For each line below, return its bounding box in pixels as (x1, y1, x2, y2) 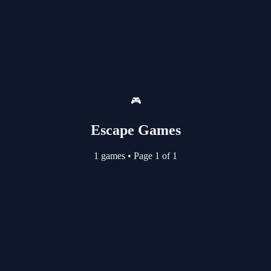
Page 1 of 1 (131, 150, 177, 161)
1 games (94, 150, 128, 161)
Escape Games (90, 122, 181, 138)
